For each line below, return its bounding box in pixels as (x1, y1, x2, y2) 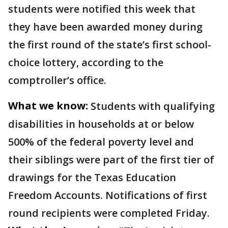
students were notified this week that (8, 2, 195, 16)
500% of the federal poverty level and (8, 135, 194, 149)
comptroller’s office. (8, 73, 106, 87)
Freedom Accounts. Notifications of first (8, 188, 207, 202)
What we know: (8, 99, 88, 112)
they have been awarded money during (8, 20, 203, 34)
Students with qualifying (91, 99, 215, 113)
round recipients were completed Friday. (8, 206, 210, 220)
